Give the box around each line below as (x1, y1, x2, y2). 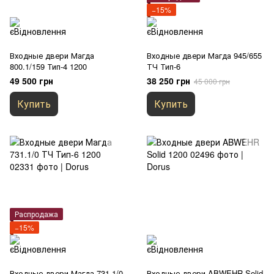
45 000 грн (194, 76, 230, 86)
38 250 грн (147, 75, 190, 87)
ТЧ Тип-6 (147, 61, 180, 72)
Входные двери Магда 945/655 (147, 50, 262, 61)
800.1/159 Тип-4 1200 (10, 61, 87, 72)
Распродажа (15, 209, 58, 219)
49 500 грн (10, 75, 53, 87)
